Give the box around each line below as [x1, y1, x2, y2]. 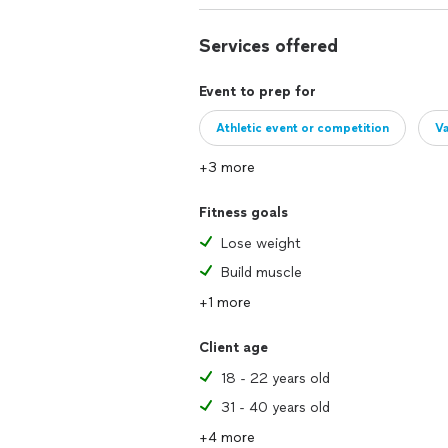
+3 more [199, 158, 255, 176]
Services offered [199, 34, 338, 57]
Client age [199, 338, 268, 356]
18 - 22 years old [221, 369, 330, 387]
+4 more [199, 428, 255, 446]
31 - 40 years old [221, 398, 330, 416]
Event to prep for [199, 82, 316, 100]
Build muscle [221, 263, 302, 281]
